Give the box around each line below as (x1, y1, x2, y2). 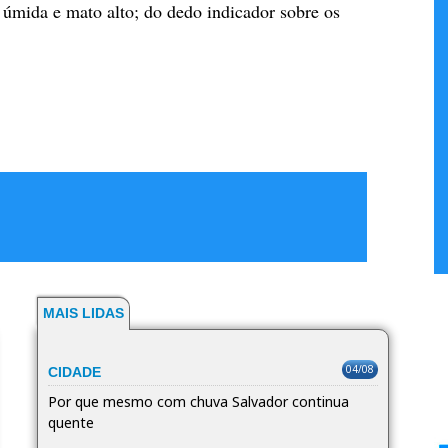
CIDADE (47, 363, 101, 380)
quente (47, 412, 94, 432)
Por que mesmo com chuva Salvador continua (47, 391, 349, 411)
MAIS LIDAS (42, 304, 124, 321)
